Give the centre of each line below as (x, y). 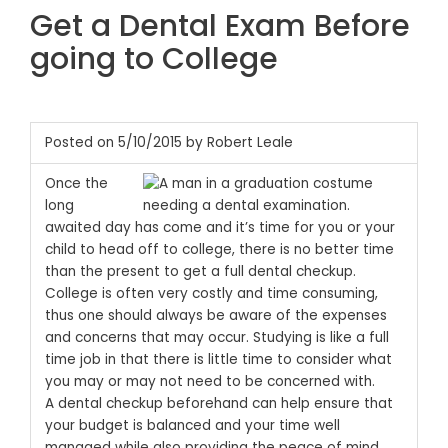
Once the (76, 183)
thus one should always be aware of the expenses (215, 315)
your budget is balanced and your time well (192, 425)
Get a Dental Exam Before (220, 25)
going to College (154, 58)
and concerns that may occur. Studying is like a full (216, 337)
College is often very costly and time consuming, (211, 293)
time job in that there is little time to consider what (218, 359)
